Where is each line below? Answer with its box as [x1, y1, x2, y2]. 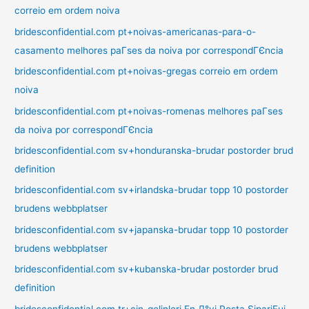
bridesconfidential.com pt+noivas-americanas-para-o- [14, 26, 257, 37]
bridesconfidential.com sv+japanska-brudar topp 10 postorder [14, 223, 289, 235]
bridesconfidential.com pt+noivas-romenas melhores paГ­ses [14, 105, 283, 117]
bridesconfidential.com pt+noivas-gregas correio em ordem [14, 66, 279, 77]
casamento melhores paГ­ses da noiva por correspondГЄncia [14, 44, 284, 56]
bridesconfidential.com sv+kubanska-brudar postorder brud [14, 263, 279, 275]
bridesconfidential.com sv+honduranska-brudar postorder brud [14, 145, 294, 157]
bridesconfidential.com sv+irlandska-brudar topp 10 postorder [14, 184, 289, 196]
